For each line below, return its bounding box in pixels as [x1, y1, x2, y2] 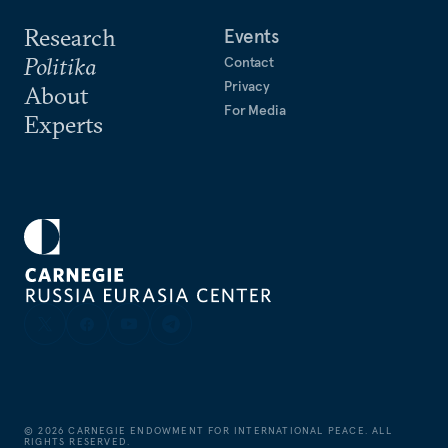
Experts [24, 109, 103, 140]
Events [224, 24, 279, 49]
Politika [24, 51, 96, 82]
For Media [224, 101, 286, 120]
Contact [224, 53, 275, 72]
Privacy [224, 77, 271, 96]
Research [24, 22, 116, 53]
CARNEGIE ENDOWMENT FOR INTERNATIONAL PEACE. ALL [68, 424, 392, 438]
